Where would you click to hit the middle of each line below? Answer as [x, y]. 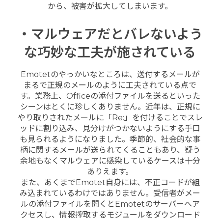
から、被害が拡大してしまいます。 [110, 6]
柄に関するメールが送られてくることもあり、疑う [110, 150]
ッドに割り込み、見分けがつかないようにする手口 [110, 129]
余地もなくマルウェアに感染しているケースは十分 [110, 161]
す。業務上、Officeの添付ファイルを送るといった [110, 96]
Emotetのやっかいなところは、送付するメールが [110, 75]
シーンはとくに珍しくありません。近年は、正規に [110, 107]
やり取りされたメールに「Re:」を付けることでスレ [110, 118]
